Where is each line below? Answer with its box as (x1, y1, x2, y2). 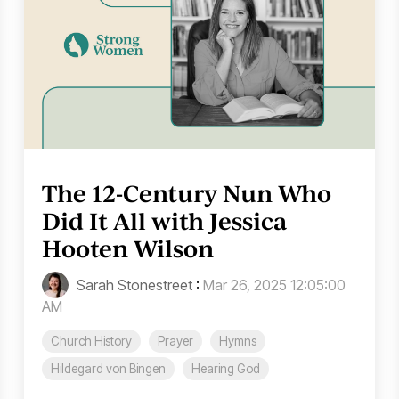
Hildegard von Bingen (51, 362, 167, 377)
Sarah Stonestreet (73, 276, 193, 295)
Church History (51, 334, 133, 349)
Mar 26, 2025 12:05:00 (203, 276, 346, 295)
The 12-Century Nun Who (42, 177, 332, 210)
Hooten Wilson (42, 232, 215, 265)
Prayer (158, 334, 194, 349)
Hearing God (191, 362, 261, 377)
